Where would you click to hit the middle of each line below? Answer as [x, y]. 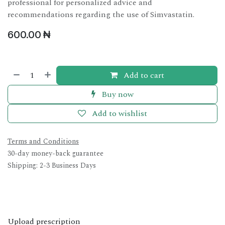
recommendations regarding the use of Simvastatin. [101, 15]
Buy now [118, 94]
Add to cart [144, 75]
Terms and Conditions [43, 141]
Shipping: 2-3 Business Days [52, 165]
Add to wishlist [120, 114]
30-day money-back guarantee [55, 153]
